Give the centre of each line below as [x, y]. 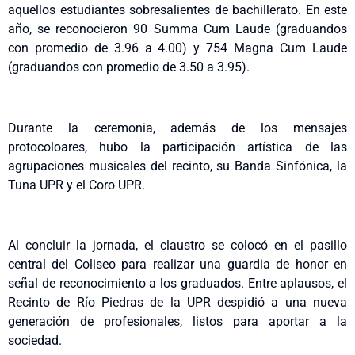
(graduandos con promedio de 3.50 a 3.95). [129, 67]
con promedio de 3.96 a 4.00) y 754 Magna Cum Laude [177, 48]
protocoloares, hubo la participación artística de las [177, 147]
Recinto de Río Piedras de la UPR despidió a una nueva [177, 303]
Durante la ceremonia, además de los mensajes [177, 128]
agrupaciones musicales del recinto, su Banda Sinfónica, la [177, 166]
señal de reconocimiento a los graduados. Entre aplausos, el [177, 284]
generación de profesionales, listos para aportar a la [177, 322]
